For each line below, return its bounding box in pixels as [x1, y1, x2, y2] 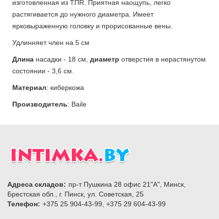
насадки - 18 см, [34, 55, 90, 63]
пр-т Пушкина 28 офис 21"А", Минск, [68, 180, 186, 188]
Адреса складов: [7, 180, 66, 188]
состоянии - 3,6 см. [12, 66, 74, 75]
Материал [12, 83, 46, 91]
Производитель [12, 100, 67, 108]
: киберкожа [46, 83, 84, 91]
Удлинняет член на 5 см [12, 38, 89, 46]
